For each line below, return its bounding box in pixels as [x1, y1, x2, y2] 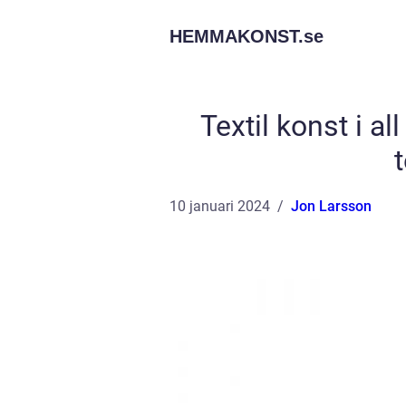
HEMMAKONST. [169, 26, 304, 46]
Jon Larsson [291, 198, 372, 215]
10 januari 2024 [169, 198, 270, 215]
